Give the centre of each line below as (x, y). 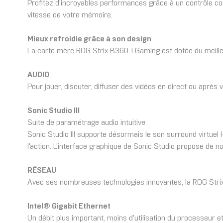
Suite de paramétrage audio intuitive (86, 123)
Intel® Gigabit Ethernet (69, 207)
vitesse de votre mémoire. (70, 15)
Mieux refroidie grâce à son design (89, 39)
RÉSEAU (42, 171)
